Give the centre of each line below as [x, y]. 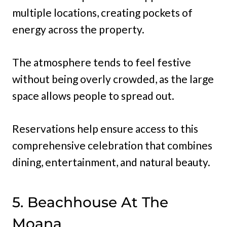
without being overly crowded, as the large [113, 79]
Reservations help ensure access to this [105, 129]
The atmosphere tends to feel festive [102, 62]
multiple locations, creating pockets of [102, 13]
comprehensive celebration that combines [112, 145]
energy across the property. [78, 29]
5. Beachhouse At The [90, 202]
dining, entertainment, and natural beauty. [111, 162]
